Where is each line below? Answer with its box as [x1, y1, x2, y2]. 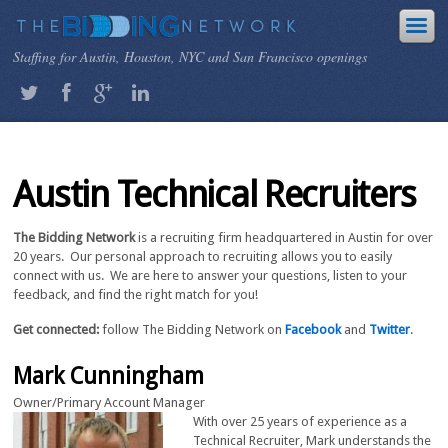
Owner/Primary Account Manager [13, 395, 206, 411]
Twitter [369, 321, 411, 337]
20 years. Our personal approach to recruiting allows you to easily [13, 249, 393, 264]
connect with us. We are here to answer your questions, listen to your [13, 268, 408, 283]
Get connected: [13, 321, 100, 337]
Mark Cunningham [13, 362, 205, 389]
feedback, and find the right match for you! [13, 287, 259, 302]
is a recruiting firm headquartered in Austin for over [135, 230, 434, 245]
